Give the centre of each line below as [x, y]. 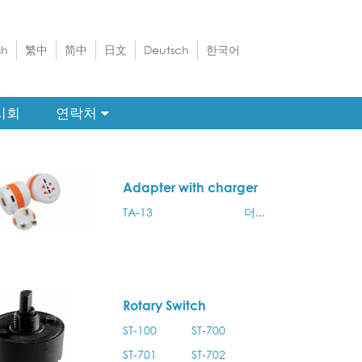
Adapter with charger [191, 187]
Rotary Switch [165, 305]
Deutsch [166, 50]
